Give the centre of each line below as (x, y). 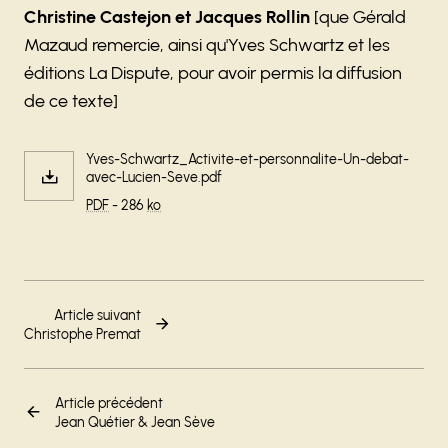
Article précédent (109, 403)
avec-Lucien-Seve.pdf (154, 177)
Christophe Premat (82, 334)
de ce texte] (71, 100)
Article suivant (97, 315)
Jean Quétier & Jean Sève (135, 422)
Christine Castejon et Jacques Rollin (169, 16)
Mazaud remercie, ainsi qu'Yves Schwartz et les (207, 44)
